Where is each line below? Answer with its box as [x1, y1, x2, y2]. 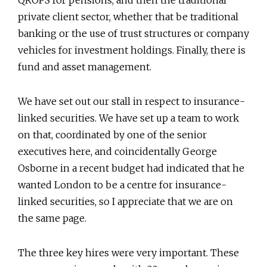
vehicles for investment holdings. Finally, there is [18, 44, 246, 56]
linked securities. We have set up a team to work [18, 111, 239, 124]
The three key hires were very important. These [18, 246, 239, 259]
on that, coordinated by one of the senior [18, 128, 207, 141]
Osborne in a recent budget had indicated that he [18, 162, 244, 174]
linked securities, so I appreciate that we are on [18, 195, 233, 207]
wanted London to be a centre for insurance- [18, 178, 226, 191]
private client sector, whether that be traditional [18, 10, 238, 23]
